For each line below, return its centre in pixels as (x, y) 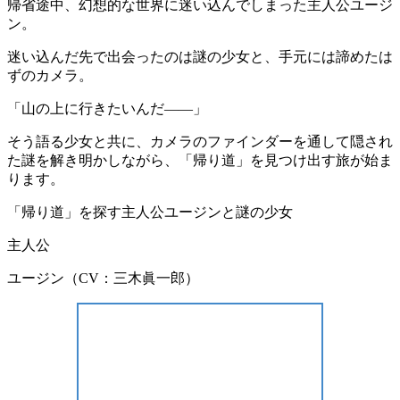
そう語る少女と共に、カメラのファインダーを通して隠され (200, 142)
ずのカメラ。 (50, 76)
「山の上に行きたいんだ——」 (107, 109)
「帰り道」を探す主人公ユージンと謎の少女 (150, 212)
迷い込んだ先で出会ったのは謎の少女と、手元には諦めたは (200, 57)
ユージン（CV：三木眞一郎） (103, 279)
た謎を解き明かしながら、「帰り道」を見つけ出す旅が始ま (200, 161)
